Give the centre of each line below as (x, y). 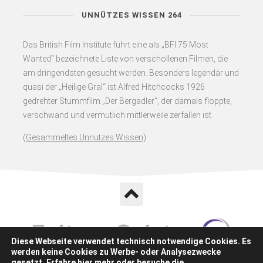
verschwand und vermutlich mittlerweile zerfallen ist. (118, 115)
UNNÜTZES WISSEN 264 (131, 15)
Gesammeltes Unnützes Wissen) (86, 137)
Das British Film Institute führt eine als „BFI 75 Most (116, 44)
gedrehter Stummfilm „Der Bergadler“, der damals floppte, (127, 101)
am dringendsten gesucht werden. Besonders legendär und (131, 73)
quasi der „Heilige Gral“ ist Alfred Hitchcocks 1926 (114, 87)
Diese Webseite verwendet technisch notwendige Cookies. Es (131, 241)
